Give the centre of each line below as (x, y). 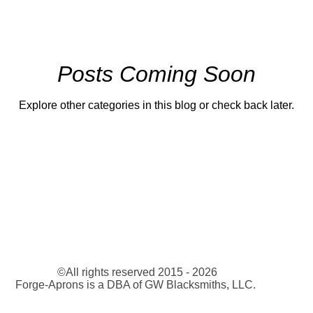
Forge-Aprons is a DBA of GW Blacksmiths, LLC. (136, 285)
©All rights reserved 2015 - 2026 (136, 272)
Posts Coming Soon (156, 74)
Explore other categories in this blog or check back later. (156, 105)
